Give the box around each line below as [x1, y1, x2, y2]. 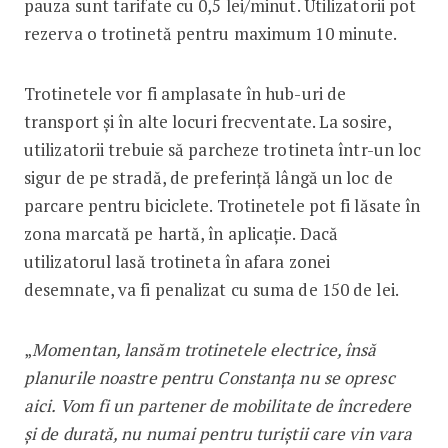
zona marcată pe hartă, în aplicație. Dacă [23, 221, 339, 245]
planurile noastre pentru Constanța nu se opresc [23, 365, 395, 389]
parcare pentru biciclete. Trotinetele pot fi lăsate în [23, 193, 421, 217]
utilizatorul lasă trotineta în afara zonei [23, 249, 331, 273]
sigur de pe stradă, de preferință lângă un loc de [23, 165, 393, 189]
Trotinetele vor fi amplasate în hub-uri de [23, 81, 347, 105]
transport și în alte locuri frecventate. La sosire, [23, 109, 392, 133]
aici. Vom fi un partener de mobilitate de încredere [23, 393, 412, 417]
